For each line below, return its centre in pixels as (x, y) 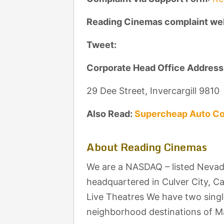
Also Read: (110, 114)
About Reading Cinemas (147, 147)
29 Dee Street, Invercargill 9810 (153, 91)
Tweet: (102, 45)
